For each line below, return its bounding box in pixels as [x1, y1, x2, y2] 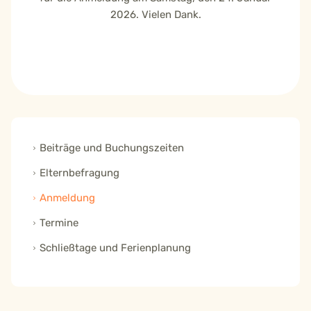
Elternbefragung [40, 167, 119, 180]
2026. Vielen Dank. [110, 8, 201, 22]
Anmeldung [40, 192, 95, 205]
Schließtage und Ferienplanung [40, 242, 191, 255]
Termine [40, 217, 78, 230]
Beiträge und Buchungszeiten [40, 142, 184, 155]
